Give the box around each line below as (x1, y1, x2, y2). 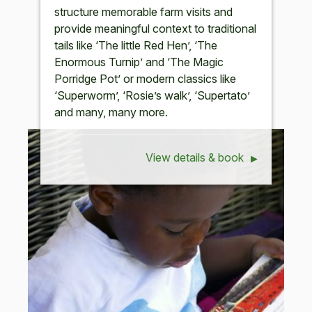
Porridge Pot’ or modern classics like (54, 71, 237, 86)
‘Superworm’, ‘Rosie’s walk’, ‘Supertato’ (54, 88, 251, 102)
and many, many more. (54, 104, 169, 119)
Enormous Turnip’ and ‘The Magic (54, 54, 224, 69)
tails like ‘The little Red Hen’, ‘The (54, 38, 218, 52)
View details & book (146, 150, 244, 164)
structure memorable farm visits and (54, 4, 233, 19)
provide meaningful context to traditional (54, 21, 257, 36)
